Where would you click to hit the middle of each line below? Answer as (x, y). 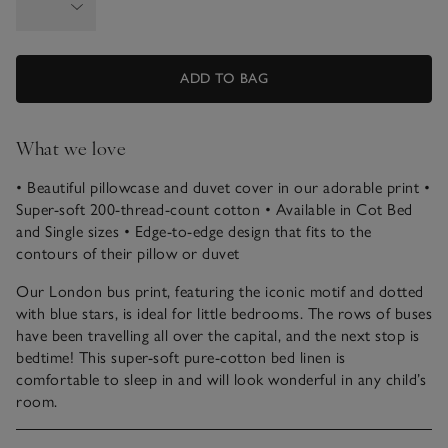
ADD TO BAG (224, 78)
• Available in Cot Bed (336, 209)
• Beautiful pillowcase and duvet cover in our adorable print (217, 187)
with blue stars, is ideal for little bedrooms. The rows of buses (224, 313)
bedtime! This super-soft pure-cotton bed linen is (181, 357)
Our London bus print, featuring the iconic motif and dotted (220, 291)
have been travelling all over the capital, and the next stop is (218, 335)
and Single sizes (67, 231)
